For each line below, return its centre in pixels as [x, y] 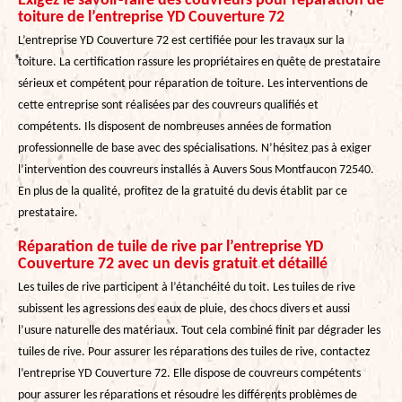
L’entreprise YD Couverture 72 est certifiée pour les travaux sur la [181, 40]
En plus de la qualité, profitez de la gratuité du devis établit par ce [183, 191]
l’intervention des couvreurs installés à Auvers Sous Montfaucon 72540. [196, 170]
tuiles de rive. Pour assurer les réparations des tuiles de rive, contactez [194, 352]
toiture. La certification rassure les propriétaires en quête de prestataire [199, 62]
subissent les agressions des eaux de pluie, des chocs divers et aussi [184, 309]
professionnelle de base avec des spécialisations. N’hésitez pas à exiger [195, 148]
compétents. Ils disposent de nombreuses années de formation [175, 127]
